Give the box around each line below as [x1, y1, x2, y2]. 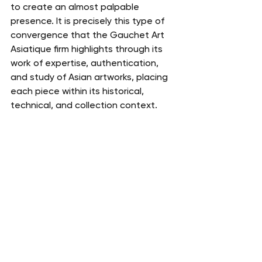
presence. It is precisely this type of [11, 15, 167, 27]
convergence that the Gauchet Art [11, 29, 167, 41]
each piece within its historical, [11, 85, 146, 97]
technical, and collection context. [11, 99, 157, 111]
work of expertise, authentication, [11, 57, 161, 69]
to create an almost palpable [11, 1, 142, 13]
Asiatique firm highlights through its [11, 43, 165, 55]
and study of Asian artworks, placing [11, 71, 170, 83]
